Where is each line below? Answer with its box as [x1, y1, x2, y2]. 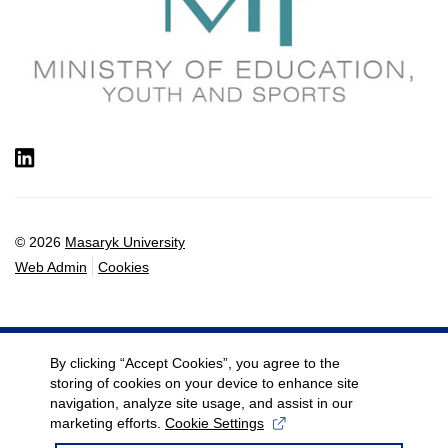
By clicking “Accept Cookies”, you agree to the [50, 355, 340, 371]
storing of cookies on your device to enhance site [50, 375, 359, 391]
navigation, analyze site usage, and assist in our [50, 395, 353, 411]
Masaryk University [65, 233, 185, 250]
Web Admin [15, 258, 87, 275]
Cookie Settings [165, 415, 264, 431]
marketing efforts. [50, 415, 165, 431]
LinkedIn [33, 146, 154, 169]
